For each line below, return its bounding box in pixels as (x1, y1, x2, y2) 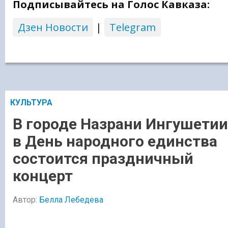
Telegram (109, 20, 156, 35)
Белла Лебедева (39, 195, 103, 205)
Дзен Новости (18, 20, 88, 35)
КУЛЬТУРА (10, 98, 52, 108)
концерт (13, 166, 73, 185)
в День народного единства (13, 132, 217, 150)
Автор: (13, 195, 39, 205)
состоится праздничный (13, 149, 193, 167)
